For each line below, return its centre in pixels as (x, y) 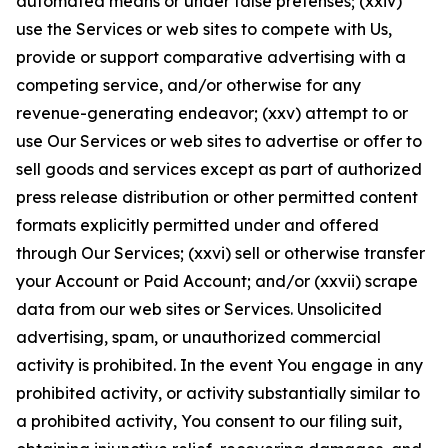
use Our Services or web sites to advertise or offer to (219, 141)
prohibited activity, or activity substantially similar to (218, 393)
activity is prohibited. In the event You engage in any (219, 365)
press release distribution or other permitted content (217, 197)
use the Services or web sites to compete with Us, (204, 29)
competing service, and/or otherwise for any (188, 85)
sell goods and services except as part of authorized (219, 169)
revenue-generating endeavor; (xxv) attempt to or (212, 113)
